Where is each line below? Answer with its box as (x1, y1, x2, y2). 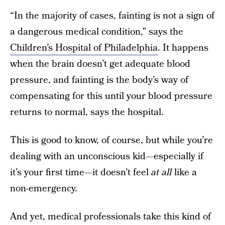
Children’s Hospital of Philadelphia (10, 41, 158, 55)
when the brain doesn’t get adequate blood (10, 57, 190, 71)
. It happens (158, 41, 208, 55)
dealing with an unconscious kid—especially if (10, 150, 203, 163)
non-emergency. (10, 182, 77, 195)
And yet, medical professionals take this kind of (10, 210, 211, 223)
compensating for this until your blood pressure (10, 89, 212, 103)
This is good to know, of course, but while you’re (10, 134, 213, 147)
